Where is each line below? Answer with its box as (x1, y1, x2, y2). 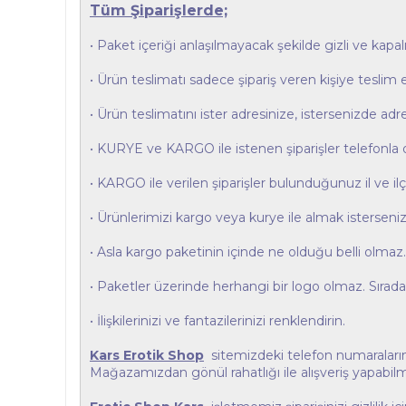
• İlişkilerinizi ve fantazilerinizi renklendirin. (90, 313, 345, 329)
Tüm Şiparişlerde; (90, 2, 227, 19)
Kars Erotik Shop (90, 347, 204, 363)
